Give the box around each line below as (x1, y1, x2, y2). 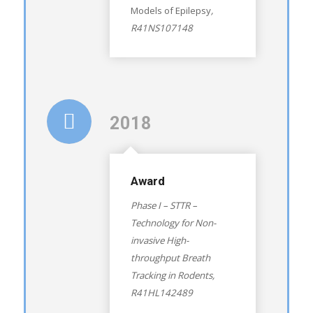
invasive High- (130, 234, 189, 247)
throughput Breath (130, 252, 210, 265)
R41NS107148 (130, 22, 193, 35)
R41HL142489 (130, 286, 193, 300)
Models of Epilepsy (130, 4, 211, 17)
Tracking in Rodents (130, 269, 212, 282)
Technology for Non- (130, 217, 216, 230)
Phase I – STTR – (130, 199, 197, 212)
